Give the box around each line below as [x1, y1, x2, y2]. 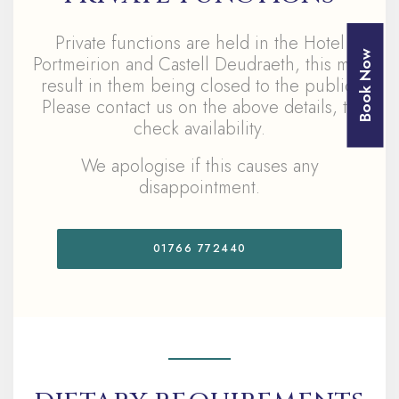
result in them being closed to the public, [40, 73, 359, 99]
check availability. [134, 116, 265, 142]
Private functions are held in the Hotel [54, 30, 345, 56]
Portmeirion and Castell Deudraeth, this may [33, 52, 366, 77]
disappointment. [139, 175, 260, 200]
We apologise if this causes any [80, 153, 319, 179]
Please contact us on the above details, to [42, 94, 357, 120]
